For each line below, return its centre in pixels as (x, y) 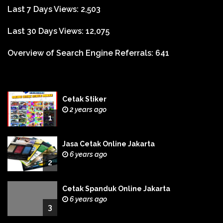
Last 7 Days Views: (44, 9)
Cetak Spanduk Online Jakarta (116, 188)
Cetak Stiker (84, 99)
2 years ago (87, 109)
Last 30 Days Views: (47, 31)
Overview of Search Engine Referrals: (81, 53)
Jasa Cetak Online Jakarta (109, 144)
